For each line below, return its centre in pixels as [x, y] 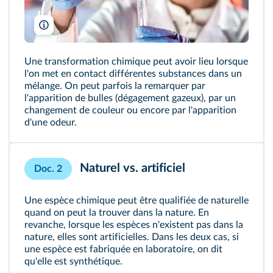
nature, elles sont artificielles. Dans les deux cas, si [132, 237]
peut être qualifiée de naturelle [182, 200]
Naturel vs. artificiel [131, 168]
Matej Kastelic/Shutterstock [98, 25]
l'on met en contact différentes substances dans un [133, 73]
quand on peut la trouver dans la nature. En [117, 212]
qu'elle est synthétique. [73, 261]
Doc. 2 [48, 168]
